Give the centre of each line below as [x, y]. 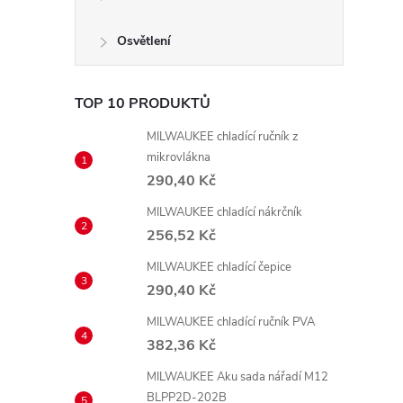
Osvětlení [144, 41]
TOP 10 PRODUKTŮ [143, 103]
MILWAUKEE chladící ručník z [223, 137]
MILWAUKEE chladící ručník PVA [231, 322]
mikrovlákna [179, 157]
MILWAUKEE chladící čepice [219, 267]
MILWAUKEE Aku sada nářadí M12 [237, 377]
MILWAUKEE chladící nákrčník [224, 212]
